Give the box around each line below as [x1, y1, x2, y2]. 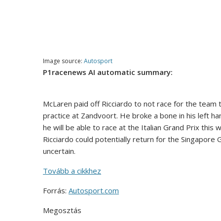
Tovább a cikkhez [43, 166, 101, 176]
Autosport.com [69, 185, 119, 195]
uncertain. [43, 146, 75, 156]
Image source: [43, 57, 84, 65]
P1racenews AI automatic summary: [43, 67, 173, 77]
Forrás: [43, 185, 69, 195]
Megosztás [43, 205, 81, 215]
